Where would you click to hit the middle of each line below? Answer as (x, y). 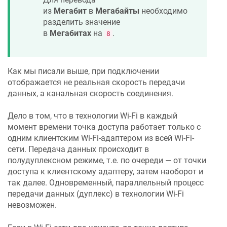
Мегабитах (70, 33)
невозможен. (32, 205)
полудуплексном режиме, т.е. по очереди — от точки (107, 161)
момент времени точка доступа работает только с (104, 127)
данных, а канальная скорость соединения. (90, 93)
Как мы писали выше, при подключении (83, 71)
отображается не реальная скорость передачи (96, 82)
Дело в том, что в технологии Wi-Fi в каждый (92, 116)
